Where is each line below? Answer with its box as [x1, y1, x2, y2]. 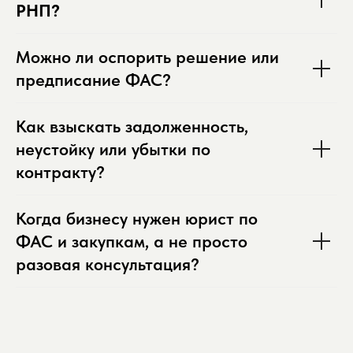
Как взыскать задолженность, [16, 116, 248, 137]
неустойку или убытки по [16, 139, 210, 160]
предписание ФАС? [16, 69, 171, 91]
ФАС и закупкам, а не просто [16, 231, 247, 252]
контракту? [16, 162, 105, 183]
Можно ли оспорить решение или [16, 46, 279, 68]
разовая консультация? [16, 254, 199, 275]
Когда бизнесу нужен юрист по [16, 208, 258, 229]
